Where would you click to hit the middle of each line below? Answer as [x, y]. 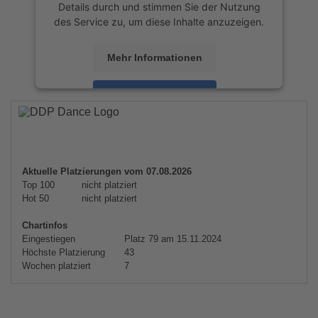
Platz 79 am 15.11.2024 [171, 239]
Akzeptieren [155, 94]
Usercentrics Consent [188, 120]
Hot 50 [35, 198]
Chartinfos [45, 225]
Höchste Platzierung [64, 252]
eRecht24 [216, 135]
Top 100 [38, 185]
